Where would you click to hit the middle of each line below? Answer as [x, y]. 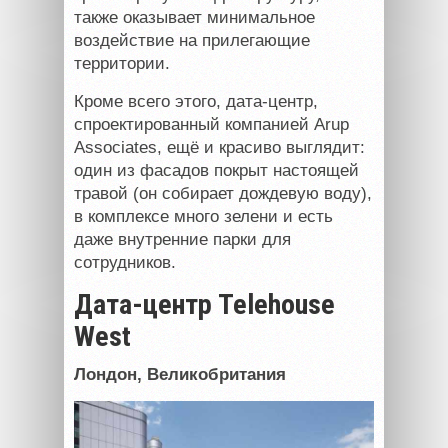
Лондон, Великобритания [180, 374]
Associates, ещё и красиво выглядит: [219, 147]
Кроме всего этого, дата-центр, [196, 101]
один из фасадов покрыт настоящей [216, 170]
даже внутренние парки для [182, 239]
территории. [122, 63]
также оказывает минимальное [194, 17]
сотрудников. [125, 262]
